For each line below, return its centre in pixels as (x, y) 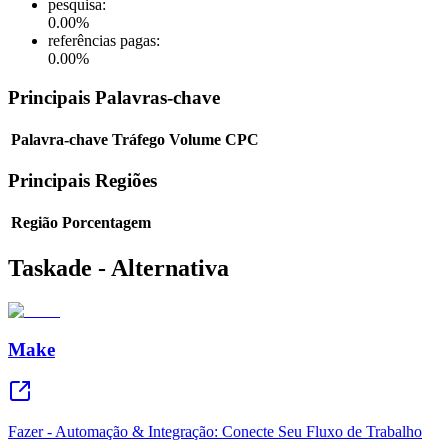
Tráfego (138, 139)
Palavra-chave (59, 139)
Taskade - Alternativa (118, 267)
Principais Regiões (82, 181)
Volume (195, 139)
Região (34, 223)
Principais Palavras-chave (114, 97)
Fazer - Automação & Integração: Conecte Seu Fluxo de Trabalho (215, 432)
